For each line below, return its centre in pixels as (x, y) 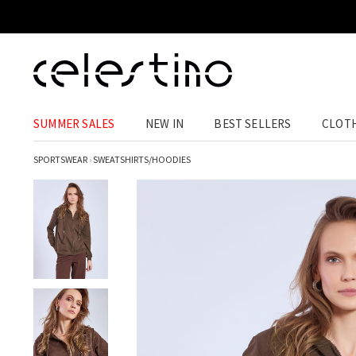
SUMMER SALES (74, 124)
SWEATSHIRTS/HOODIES (142, 159)
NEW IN (164, 124)
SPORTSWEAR (60, 159)
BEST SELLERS (253, 124)
